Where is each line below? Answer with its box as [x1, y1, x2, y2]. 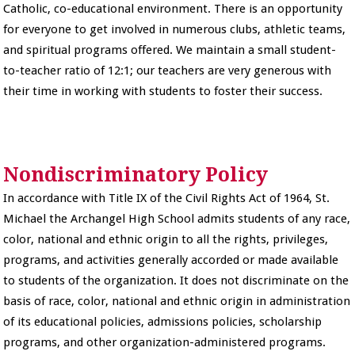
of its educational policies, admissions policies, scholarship [3, 314, 323, 329]
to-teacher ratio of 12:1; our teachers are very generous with [3, 63, 332, 78]
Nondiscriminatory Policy [3, 162, 269, 186]
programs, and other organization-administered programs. [3, 334, 326, 349]
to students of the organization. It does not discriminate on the [3, 273, 349, 288]
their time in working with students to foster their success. [3, 83, 323, 98]
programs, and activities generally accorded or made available [3, 252, 339, 267]
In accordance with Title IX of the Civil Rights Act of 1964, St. [3, 190, 330, 205]
